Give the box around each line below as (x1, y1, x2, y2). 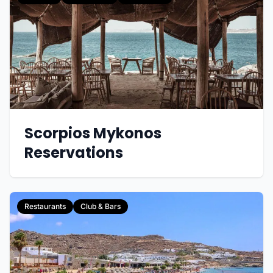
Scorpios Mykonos (24, 123, 161, 143)
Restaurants (24, 202, 66, 211)
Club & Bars (80, 202, 121, 211)
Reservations (24, 143, 123, 163)
